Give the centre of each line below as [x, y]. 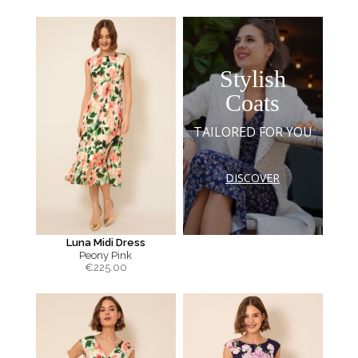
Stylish [253, 78]
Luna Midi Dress [105, 243]
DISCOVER [253, 177]
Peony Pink [105, 255]
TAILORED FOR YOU [253, 131]
